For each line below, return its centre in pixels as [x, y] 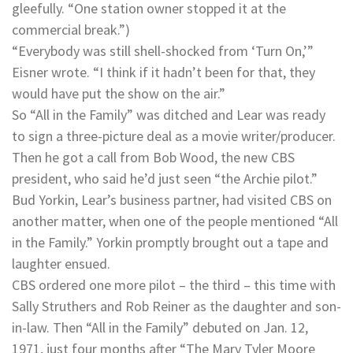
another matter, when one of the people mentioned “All [175, 221]
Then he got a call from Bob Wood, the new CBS [153, 158]
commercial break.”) [71, 30]
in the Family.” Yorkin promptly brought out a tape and [170, 243]
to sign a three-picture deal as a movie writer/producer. [174, 136]
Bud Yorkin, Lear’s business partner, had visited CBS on [172, 200]
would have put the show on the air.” [119, 94]
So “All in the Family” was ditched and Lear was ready [169, 115]
